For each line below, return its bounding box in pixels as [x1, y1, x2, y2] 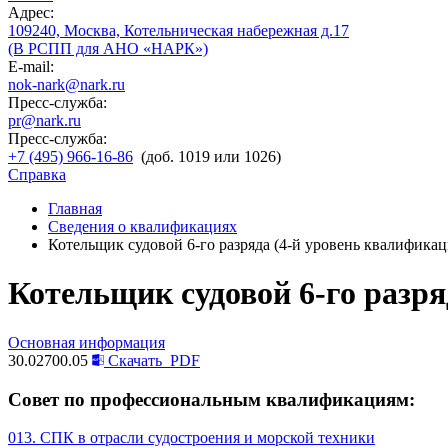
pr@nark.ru [8, 112, 81, 129]
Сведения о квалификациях [48, 218, 237, 235]
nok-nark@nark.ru [8, 76, 125, 93]
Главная [48, 200, 102, 217]
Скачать [104, 351, 166, 369]
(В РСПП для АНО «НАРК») [8, 40, 208, 57]
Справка [8, 166, 66, 183]
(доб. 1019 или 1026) [141, 148, 281, 165]
